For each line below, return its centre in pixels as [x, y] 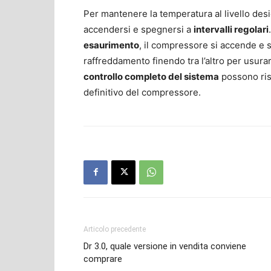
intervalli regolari [231, 29]
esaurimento [111, 45]
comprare [103, 259]
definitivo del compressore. [142, 92]
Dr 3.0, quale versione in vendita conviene [165, 246]
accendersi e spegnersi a [139, 29]
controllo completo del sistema [151, 76]
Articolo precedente [115, 229]
